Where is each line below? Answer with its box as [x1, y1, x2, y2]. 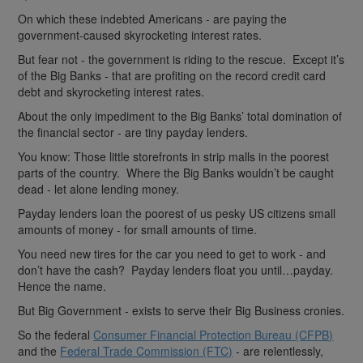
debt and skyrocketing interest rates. [18, 83, 205, 100]
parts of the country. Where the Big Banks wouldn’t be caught [18, 164, 335, 181]
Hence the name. [18, 277, 107, 294]
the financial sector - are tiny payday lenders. [18, 123, 249, 140]
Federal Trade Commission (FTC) [60, 342, 233, 359]
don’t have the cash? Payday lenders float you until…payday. [18, 261, 337, 278]
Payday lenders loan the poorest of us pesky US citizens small [18, 204, 336, 221]
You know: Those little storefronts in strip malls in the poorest [18, 147, 330, 164]
